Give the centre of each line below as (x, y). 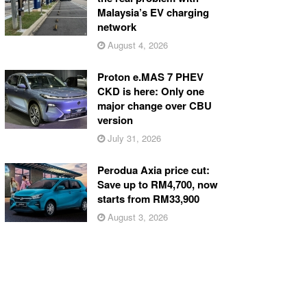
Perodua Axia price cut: (153, 170)
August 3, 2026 (136, 217)
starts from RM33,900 (148, 198)
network (116, 26)
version (115, 120)
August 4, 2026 (136, 45)
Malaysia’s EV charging (153, 12)
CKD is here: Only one (150, 91)
